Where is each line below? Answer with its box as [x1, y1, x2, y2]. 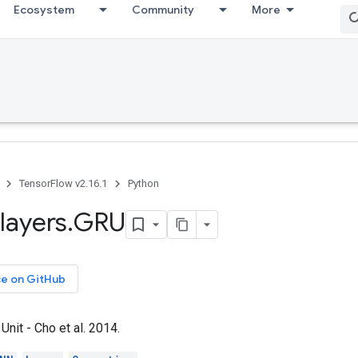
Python [128, 177, 159, 189]
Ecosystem [14, 2, 74, 17]
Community [132, 2, 194, 17]
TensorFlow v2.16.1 [19, 177, 107, 189]
